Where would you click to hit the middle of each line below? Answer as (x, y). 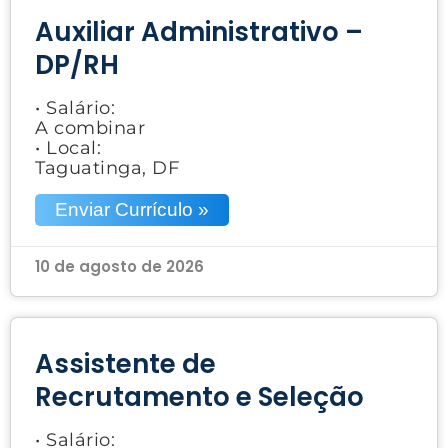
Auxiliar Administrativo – (199, 31)
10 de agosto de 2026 (119, 266)
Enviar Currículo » (132, 209)
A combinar (90, 127)
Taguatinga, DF (107, 167)
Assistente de (125, 363)
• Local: (68, 147)
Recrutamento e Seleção (199, 396)
